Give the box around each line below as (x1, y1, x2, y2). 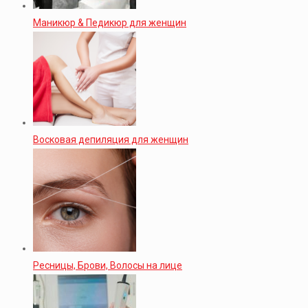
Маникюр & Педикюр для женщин (33, 16, 186, 28)
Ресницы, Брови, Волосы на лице (33, 259, 182, 271)
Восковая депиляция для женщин (33, 133, 188, 145)
